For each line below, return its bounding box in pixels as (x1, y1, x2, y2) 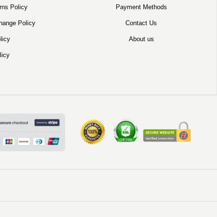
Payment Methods (115, 3, 167, 11)
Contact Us (125, 19, 157, 27)
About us (128, 35, 154, 43)
